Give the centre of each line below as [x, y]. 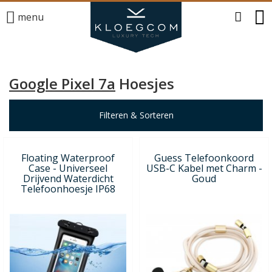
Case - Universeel [68, 168]
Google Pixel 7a [62, 83]
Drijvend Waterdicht [68, 178]
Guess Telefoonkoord [204, 158]
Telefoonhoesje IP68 [68, 189]
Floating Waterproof [68, 158]
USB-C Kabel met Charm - [204, 168]
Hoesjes [145, 83]
